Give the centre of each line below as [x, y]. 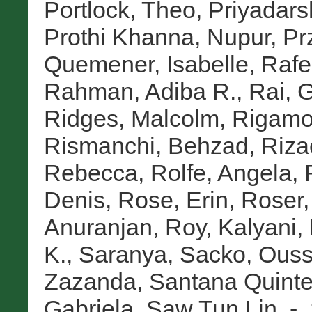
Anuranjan [98, 227]
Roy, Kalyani [231, 227]
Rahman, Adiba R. [140, 92]
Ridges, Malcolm [131, 119]
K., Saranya [105, 255]
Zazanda [90, 282]
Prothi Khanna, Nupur [157, 37]
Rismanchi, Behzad [146, 146]
